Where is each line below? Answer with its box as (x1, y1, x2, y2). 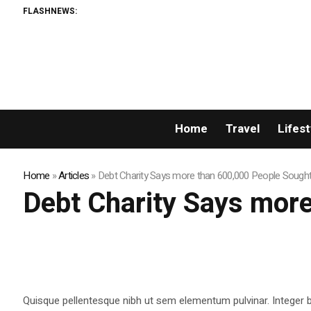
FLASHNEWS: (23, 4, 78, 17)
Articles (58, 168, 90, 184)
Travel (225, 120, 260, 138)
